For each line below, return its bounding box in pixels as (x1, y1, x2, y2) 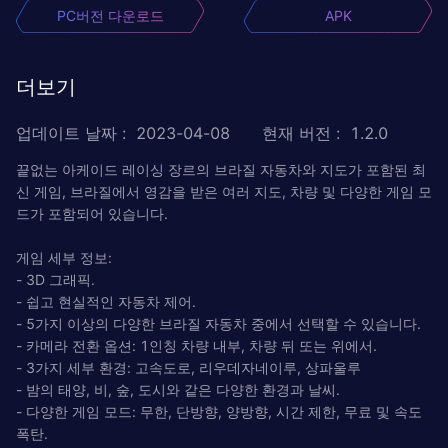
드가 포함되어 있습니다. (16, 204, 168, 222)
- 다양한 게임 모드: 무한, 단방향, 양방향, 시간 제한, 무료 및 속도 (16, 402, 422, 420)
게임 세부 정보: (16, 248, 112, 266)
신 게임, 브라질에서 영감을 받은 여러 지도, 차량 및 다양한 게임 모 (16, 182, 432, 200)
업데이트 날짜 (16, 122, 117, 143)
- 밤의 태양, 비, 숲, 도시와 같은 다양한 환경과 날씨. (16, 380, 340, 398)
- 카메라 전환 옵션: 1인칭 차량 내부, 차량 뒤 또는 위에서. (16, 336, 377, 354)
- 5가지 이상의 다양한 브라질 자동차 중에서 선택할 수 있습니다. (16, 314, 421, 332)
